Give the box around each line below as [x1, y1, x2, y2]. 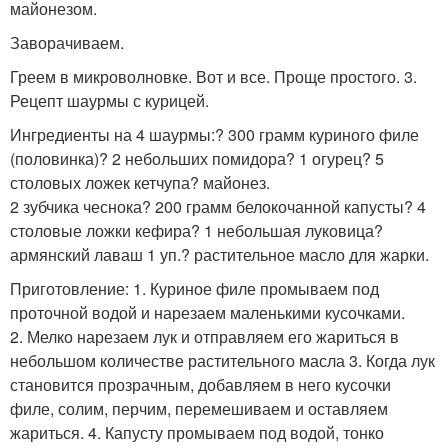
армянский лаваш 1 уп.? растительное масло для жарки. [10, 242, 429, 266]
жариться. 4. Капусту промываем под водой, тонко [10, 420, 384, 444]
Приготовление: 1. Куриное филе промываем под [10, 276, 379, 300]
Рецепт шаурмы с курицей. [10, 88, 209, 112]
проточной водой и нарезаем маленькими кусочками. [10, 300, 405, 324]
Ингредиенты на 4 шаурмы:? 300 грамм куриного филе [10, 122, 419, 146]
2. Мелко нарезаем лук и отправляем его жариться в [10, 324, 399, 348]
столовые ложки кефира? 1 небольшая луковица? [10, 218, 383, 242]
